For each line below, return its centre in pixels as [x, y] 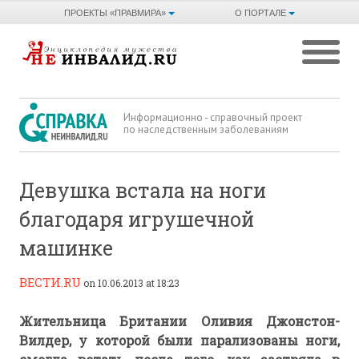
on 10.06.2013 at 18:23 [131, 283]
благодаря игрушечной [137, 220]
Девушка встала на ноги [143, 191]
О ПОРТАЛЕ [260, 13]
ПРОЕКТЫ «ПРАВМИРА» [115, 13]
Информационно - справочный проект [213, 118]
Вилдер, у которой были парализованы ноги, [179, 341]
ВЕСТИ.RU [50, 282]
